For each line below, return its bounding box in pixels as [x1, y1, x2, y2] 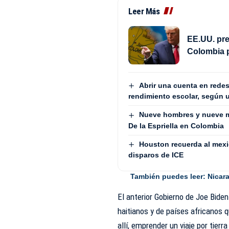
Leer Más [128, 6, 160, 17]
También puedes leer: [130, 172, 208, 181]
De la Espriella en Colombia [128, 121, 224, 130]
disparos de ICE [128, 151, 184, 159]
